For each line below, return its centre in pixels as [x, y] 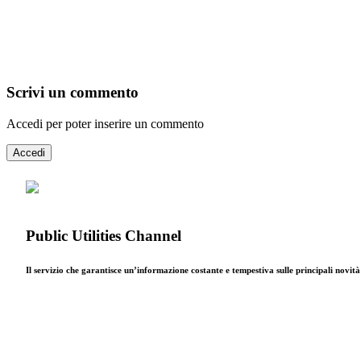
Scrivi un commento [73, 93]
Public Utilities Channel [104, 236]
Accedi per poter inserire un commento [105, 123]
